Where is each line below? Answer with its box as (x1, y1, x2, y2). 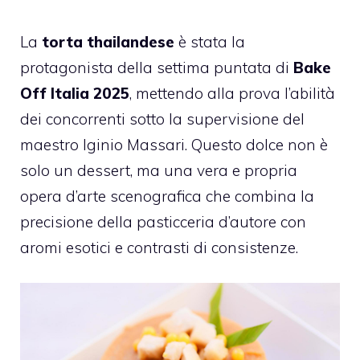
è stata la (174, 31, 245, 51)
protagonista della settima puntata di (20, 57, 293, 77)
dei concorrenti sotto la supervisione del (20, 108, 305, 129)
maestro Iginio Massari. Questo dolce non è (20, 134, 328, 154)
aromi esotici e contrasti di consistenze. (20, 237, 298, 257)
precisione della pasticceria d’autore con (20, 211, 306, 231)
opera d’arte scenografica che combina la (20, 186, 314, 206)
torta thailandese (42, 31, 174, 51)
